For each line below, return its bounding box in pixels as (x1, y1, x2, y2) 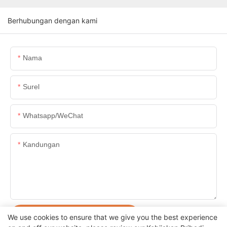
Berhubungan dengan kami (8, 16, 97, 25)
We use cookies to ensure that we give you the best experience (8, 213, 217, 221)
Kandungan (23, 140, 60, 149)
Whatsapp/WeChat (23, 111, 83, 120)
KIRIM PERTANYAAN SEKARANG (25, 210, 125, 221)
